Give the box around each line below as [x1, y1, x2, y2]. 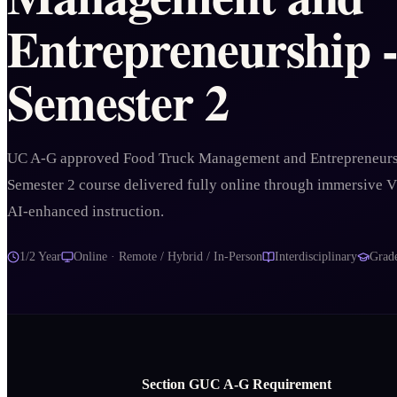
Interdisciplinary [275, 250, 357, 264]
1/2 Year [19, 250, 61, 264]
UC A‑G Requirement [199, 376, 331, 392]
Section [142, 376, 189, 392]
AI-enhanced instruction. [7, 203, 164, 221]
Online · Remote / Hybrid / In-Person [74, 250, 262, 264]
